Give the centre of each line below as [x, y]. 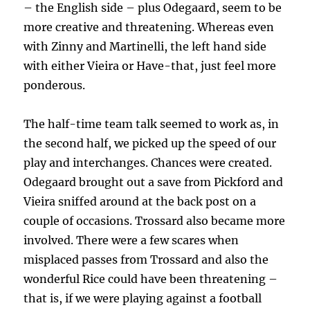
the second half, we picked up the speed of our [150, 144]
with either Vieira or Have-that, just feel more [150, 66]
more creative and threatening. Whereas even [149, 27]
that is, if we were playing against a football [143, 299]
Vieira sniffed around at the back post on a [140, 202]
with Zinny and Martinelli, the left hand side [145, 47]
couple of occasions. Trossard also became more [155, 221]
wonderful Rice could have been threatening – [151, 279]
